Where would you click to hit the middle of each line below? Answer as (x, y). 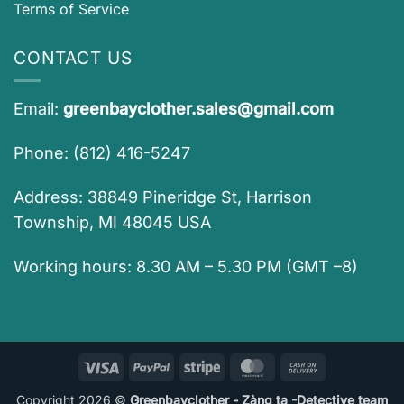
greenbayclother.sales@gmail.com (198, 109)
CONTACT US (73, 57)
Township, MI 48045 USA (112, 222)
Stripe (237, 365)
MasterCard (306, 365)
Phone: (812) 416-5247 (102, 153)
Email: (38, 109)
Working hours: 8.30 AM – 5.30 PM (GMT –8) (186, 266)
